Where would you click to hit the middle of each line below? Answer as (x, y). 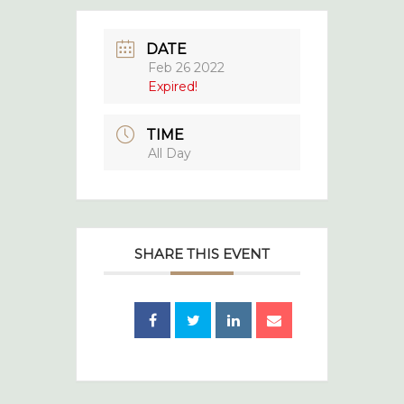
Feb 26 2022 (186, 67)
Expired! (173, 86)
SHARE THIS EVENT (202, 253)
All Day (170, 153)
